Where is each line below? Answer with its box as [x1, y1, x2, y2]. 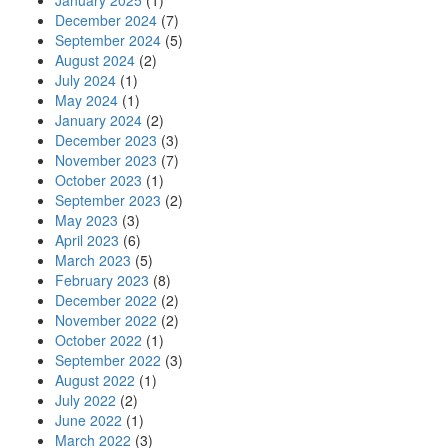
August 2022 [55, 370, 135, 390]
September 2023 [55, 190, 161, 210]
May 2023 [55, 210, 118, 230]
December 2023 [55, 130, 157, 150]
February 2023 [55, 270, 149, 290]
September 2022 [55, 350, 161, 370]
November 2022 [55, 310, 157, 330]
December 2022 [55, 290, 157, 310]
